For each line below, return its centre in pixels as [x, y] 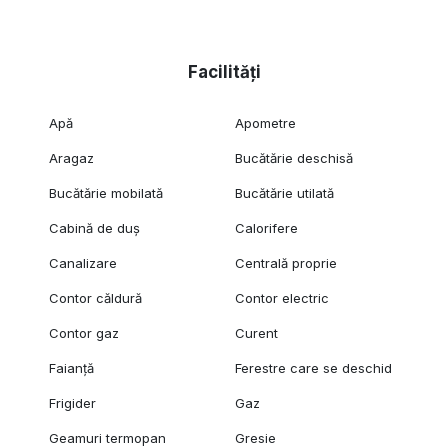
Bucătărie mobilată [105, 193]
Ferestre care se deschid [314, 368]
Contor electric [282, 298]
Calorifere [267, 228]
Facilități [224, 72]
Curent [257, 333]
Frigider [72, 403]
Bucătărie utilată [285, 193]
